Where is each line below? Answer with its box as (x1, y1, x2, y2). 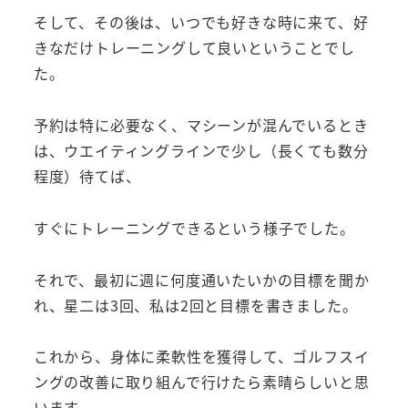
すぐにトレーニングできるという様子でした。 (33, 216, 355, 239)
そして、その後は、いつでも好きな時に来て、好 (33, 11, 369, 34)
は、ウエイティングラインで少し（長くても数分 (33, 139, 369, 162)
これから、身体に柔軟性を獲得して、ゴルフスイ (33, 345, 370, 368)
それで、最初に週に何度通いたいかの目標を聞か (33, 268, 370, 291)
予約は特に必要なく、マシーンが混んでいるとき (33, 114, 369, 137)
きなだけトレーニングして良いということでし (33, 36, 355, 59)
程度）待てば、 (33, 165, 141, 188)
